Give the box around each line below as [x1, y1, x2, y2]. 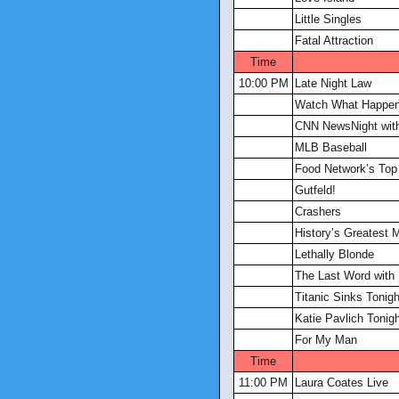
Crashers [295, 205, 341, 218]
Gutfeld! [295, 183, 336, 197]
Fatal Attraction [295, 34, 373, 47]
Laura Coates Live [295, 376, 388, 389]
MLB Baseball [295, 141, 367, 154]
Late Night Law [295, 77, 371, 90]
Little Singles [295, 12, 362, 26]
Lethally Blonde [295, 248, 374, 261]
